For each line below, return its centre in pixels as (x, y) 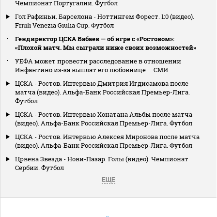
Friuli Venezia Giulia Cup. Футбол (64, 25)
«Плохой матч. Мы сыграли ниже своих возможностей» (106, 48)
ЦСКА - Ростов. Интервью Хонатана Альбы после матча (104, 115)
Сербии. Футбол (39, 168)
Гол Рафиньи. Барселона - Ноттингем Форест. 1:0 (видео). (105, 17)
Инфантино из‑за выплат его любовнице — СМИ (92, 70)
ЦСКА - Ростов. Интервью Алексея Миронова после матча (107, 137)
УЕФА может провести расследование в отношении (98, 61)
